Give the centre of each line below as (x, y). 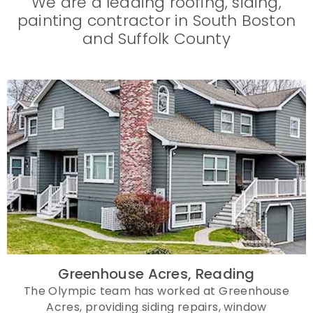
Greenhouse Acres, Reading (156, 274)
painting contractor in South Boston (156, 21)
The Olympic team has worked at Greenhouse (156, 291)
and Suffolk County (156, 39)
